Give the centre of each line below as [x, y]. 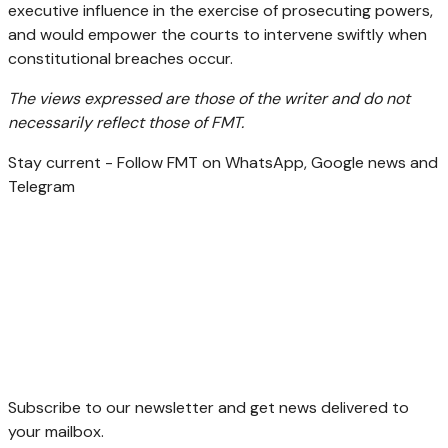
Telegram [41, 186]
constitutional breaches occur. [120, 58]
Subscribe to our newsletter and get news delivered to [208, 408]
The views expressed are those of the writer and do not [209, 98]
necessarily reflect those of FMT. [126, 122]
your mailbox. [56, 432]
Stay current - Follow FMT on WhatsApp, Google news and [223, 162]
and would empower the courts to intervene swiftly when [217, 34]
